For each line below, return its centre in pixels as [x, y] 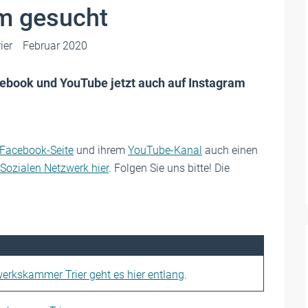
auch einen [230, 150]
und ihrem [101, 150]
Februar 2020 [55, 46]
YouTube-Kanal [165, 150]
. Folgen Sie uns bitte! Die [169, 168]
